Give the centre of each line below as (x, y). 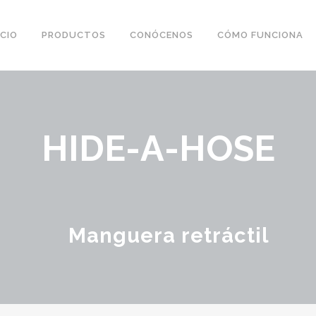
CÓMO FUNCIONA (260, 35)
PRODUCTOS (73, 35)
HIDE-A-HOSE (158, 148)
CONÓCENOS (161, 35)
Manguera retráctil (169, 236)
